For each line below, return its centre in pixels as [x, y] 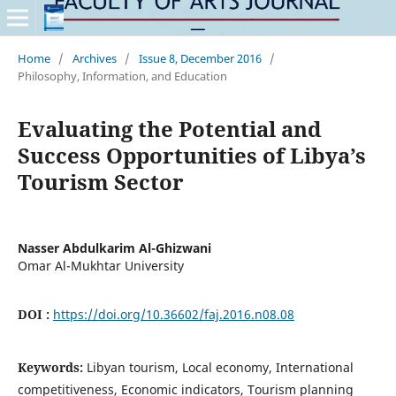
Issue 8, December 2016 [200, 58]
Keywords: [52, 367]
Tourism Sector [100, 181]
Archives [94, 58]
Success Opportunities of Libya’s [191, 155]
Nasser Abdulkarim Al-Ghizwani [114, 247]
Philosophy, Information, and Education [122, 76]
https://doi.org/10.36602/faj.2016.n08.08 [173, 314]
